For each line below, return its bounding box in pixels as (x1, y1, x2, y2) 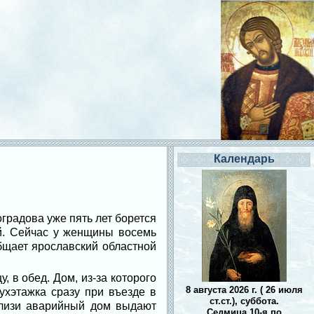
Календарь (213, 153, 275, 165)
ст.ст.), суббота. (209, 296, 279, 306)
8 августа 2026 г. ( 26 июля (185, 285, 303, 295)
